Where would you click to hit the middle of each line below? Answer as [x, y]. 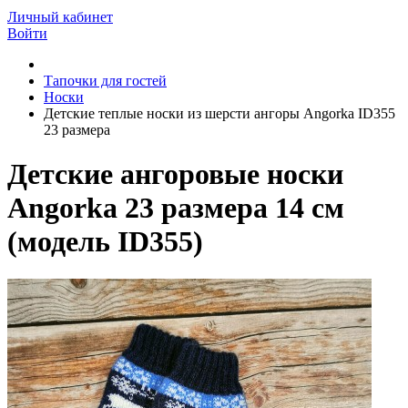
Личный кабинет [60, 17]
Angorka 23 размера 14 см [176, 208]
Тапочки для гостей [105, 81]
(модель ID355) [105, 242]
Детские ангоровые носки [175, 174]
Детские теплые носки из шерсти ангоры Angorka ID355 [219, 113]
